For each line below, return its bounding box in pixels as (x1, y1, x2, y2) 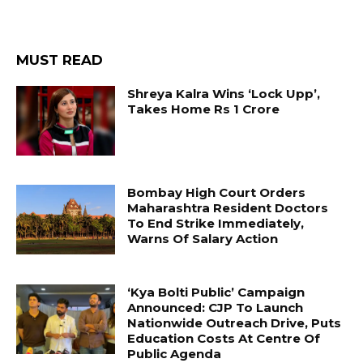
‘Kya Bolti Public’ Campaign (127, 284, 305, 300)
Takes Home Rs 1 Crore (127, 101, 280, 117)
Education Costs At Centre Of (127, 330, 321, 346)
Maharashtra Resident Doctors (127, 199, 329, 216)
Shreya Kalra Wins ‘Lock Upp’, (127, 86, 321, 102)
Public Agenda (127, 345, 222, 361)
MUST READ (16, 52, 103, 69)
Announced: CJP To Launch (127, 299, 304, 315)
